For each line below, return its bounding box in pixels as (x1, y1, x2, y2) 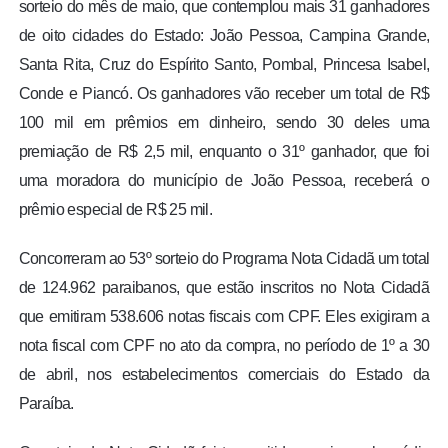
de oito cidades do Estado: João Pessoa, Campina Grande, (18, 27, 430, 45)
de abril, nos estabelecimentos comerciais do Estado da (18, 366, 430, 384)
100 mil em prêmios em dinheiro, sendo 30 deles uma (18, 114, 430, 132)
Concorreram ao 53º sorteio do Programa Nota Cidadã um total (18, 250, 430, 268)
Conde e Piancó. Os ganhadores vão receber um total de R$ (18, 85, 430, 103)
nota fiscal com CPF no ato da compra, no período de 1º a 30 (18, 337, 430, 355)
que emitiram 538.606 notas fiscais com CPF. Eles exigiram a (18, 308, 430, 326)
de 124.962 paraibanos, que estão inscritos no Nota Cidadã (18, 279, 430, 297)
